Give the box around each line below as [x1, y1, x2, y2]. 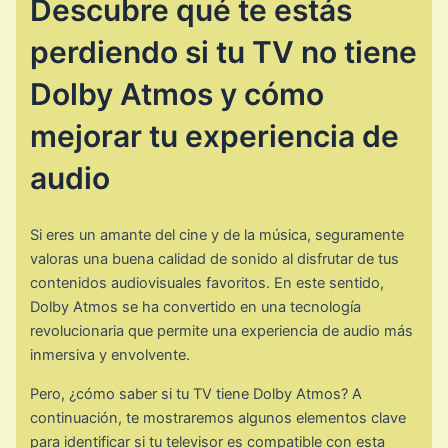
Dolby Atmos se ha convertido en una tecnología [30, 298, 362, 317]
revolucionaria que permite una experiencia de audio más [30, 322, 414, 341]
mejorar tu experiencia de [30, 117, 400, 154]
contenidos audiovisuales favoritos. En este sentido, [30, 274, 385, 293]
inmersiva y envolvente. [30, 346, 191, 365]
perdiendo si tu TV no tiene [30, 33, 418, 70]
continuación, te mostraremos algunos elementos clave [30, 409, 407, 428]
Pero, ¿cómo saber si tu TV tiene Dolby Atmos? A [30, 385, 363, 404]
